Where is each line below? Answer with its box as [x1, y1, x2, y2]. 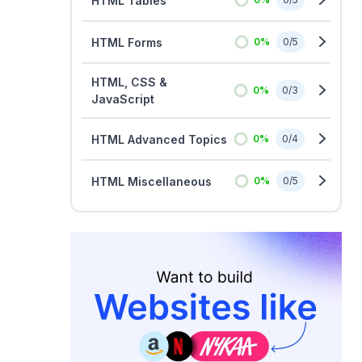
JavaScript [91, 92, 154, 106]
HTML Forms [91, 35, 162, 49]
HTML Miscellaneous [91, 174, 212, 188]
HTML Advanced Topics [91, 132, 227, 146]
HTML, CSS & [91, 75, 167, 89]
